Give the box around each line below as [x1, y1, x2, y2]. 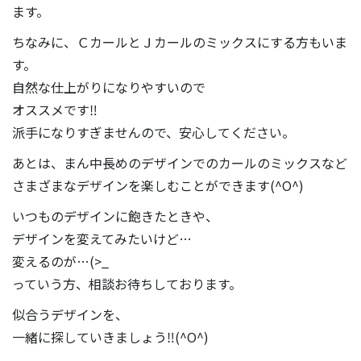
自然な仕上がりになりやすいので [12, 77, 205, 97]
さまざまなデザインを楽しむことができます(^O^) [12, 175, 304, 195]
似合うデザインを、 [12, 304, 128, 324]
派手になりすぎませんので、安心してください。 [12, 122, 295, 142]
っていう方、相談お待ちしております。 [12, 273, 242, 293]
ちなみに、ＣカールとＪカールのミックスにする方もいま [12, 31, 347, 52]
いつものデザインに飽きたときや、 [12, 205, 218, 226]
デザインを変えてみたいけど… [12, 228, 192, 248]
